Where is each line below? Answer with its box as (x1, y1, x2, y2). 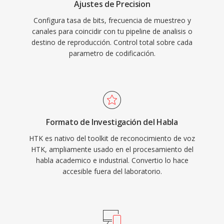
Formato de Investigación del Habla (46, 116, 178, 127)
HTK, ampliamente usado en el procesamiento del (30, 144, 193, 154)
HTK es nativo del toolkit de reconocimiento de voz (29, 133, 195, 143)
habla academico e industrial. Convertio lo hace (35, 155, 188, 165)
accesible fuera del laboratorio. (62, 166, 162, 176)
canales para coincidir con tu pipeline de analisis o (31, 26, 192, 36)
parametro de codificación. (68, 48, 155, 58)
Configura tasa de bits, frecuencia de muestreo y (33, 15, 191, 25)
